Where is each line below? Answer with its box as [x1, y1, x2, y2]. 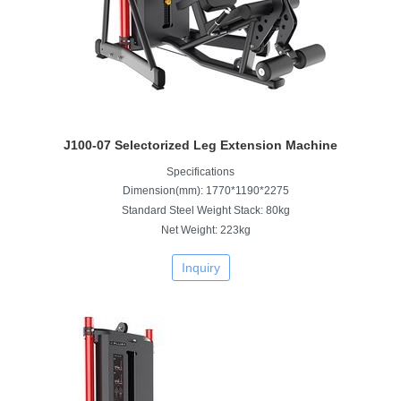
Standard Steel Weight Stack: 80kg [122, 203, 290, 217]
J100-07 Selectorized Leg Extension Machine [64, 137, 337, 152]
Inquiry [181, 260, 220, 275]
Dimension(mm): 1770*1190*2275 [123, 183, 289, 197]
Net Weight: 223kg [161, 223, 251, 236]
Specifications [166, 165, 235, 178]
